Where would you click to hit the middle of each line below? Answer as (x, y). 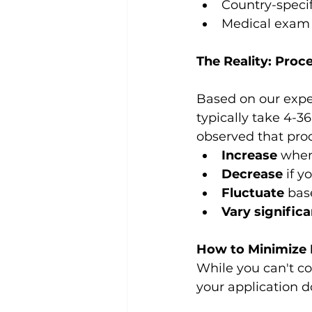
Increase (249, 155)
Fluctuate (253, 193)
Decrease (252, 174)
